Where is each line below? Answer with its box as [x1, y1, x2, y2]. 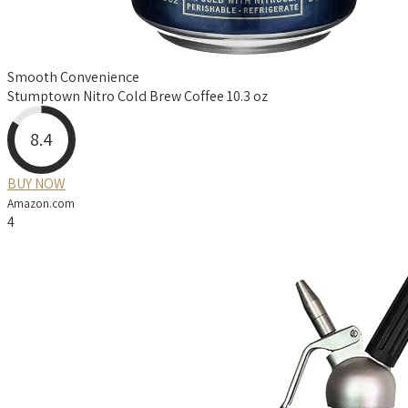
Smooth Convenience [7, 66, 139, 87]
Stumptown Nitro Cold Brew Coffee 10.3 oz [7, 86, 268, 106]
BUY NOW [7, 173, 66, 193]
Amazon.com [7, 194, 75, 211]
